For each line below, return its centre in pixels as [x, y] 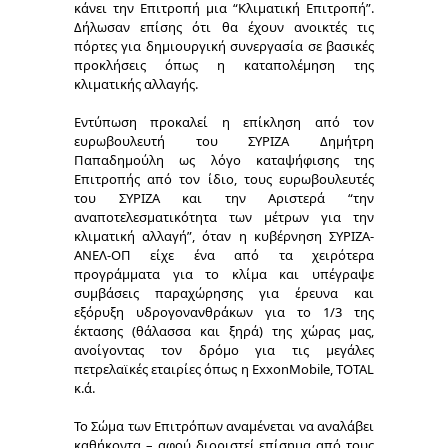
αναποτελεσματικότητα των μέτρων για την [224, 216]
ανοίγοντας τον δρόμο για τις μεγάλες [224, 349]
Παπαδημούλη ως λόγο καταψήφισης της [224, 159]
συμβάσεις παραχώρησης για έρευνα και [224, 292]
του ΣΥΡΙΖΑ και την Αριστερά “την [224, 197]
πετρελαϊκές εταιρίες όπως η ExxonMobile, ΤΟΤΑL [224, 368]
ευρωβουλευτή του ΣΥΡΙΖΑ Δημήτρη [224, 140]
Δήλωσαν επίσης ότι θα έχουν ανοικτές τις [224, 26]
